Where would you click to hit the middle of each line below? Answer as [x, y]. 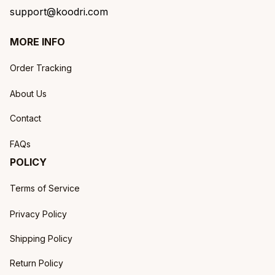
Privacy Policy [38, 214]
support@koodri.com [59, 12]
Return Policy [37, 263]
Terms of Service [45, 188]
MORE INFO [37, 42]
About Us [28, 93]
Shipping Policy [41, 238]
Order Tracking [41, 68]
